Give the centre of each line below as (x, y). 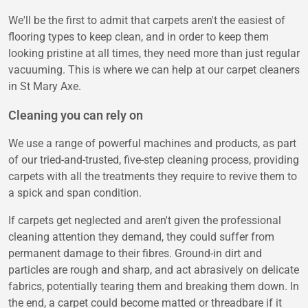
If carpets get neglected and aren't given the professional (145, 221)
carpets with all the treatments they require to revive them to (153, 177)
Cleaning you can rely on (76, 115)
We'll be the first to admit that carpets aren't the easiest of (147, 21)
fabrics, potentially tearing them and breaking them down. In (154, 287)
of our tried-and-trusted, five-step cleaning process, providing (154, 160)
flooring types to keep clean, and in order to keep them (139, 37)
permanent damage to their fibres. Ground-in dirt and (135, 254)
